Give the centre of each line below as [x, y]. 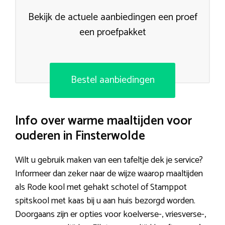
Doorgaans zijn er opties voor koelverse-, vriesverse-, [110, 215]
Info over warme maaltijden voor [103, 121]
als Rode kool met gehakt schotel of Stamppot [101, 188]
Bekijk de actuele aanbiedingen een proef [113, 18]
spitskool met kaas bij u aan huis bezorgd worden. [105, 201]
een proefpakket [113, 33]
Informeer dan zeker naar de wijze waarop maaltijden [109, 174]
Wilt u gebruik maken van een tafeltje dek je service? [109, 160]
